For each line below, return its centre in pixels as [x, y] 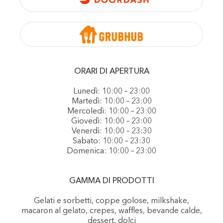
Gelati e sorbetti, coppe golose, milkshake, [111, 201]
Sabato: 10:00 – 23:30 [111, 141]
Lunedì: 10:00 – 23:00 [111, 92]
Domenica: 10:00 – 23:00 [111, 151]
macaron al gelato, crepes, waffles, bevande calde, [111, 211]
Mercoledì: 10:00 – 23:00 [111, 111]
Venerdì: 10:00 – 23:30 [111, 131]
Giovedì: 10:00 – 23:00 [111, 121]
